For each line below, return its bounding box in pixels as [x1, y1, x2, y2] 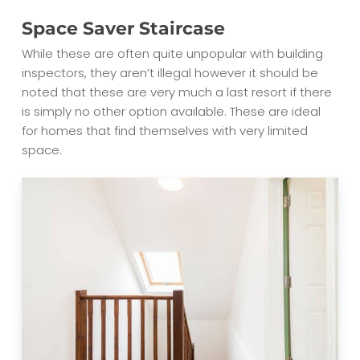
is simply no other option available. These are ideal [21, 102, 321, 120]
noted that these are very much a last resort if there [21, 83, 332, 100]
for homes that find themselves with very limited [21, 121, 308, 139]
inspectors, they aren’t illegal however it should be [21, 63, 318, 81]
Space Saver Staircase [21, 17, 225, 39]
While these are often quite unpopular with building [21, 44, 323, 62]
